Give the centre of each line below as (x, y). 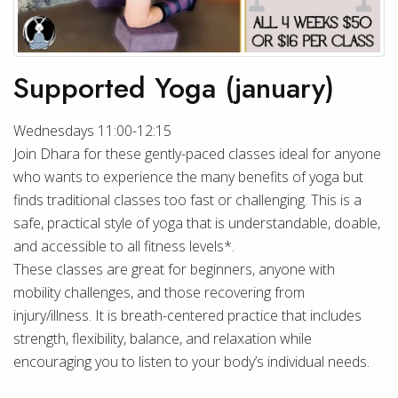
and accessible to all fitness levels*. (126, 246)
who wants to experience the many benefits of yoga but (188, 177)
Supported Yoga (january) (174, 88)
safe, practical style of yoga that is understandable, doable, (197, 223)
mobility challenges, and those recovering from (159, 292)
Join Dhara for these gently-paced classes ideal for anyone (197, 154)
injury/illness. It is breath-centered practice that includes (187, 315)
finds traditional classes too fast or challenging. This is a (187, 200)
